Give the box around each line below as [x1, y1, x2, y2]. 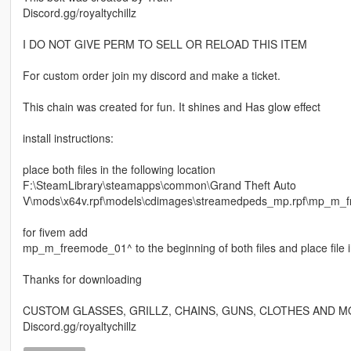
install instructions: [22, 130, 114, 147]
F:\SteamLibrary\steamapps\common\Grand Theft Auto [22, 177, 296, 194]
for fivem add [22, 224, 88, 241]
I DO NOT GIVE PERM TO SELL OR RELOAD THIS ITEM [22, 36, 307, 52]
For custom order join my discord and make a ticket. [22, 67, 280, 84]
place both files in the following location [22, 161, 215, 178]
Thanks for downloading [22, 271, 142, 288]
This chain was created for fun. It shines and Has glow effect [22, 99, 320, 115]
